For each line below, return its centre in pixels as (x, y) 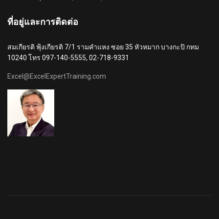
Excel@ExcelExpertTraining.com (57, 76)
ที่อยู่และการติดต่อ (43, 21)
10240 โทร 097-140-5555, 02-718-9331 (68, 57)
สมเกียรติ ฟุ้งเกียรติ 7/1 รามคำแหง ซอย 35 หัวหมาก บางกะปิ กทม (103, 47)
